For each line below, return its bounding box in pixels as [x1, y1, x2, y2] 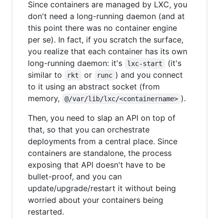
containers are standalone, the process [28, 148, 172, 158]
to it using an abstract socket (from [28, 82, 160, 91]
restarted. [28, 207, 64, 217]
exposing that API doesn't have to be [28, 160, 165, 170]
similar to [28, 70, 65, 80]
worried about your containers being [28, 195, 163, 205]
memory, [28, 93, 62, 103]
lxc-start [127, 60, 163, 67]
